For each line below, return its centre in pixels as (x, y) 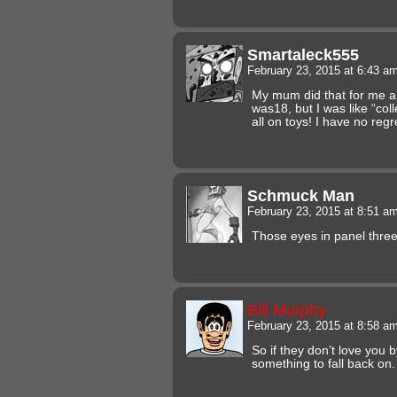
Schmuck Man (301, 195)
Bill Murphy (287, 309)
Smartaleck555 (303, 54)
